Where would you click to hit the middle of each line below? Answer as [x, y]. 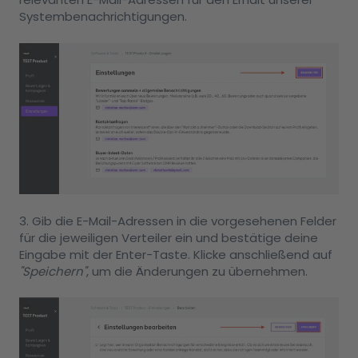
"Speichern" [53, 271]
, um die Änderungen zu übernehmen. [197, 271]
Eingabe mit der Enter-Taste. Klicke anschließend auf [176, 254]
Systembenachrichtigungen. [103, 17]
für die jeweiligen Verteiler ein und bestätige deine [169, 237]
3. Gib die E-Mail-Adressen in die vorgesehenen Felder [178, 221]
